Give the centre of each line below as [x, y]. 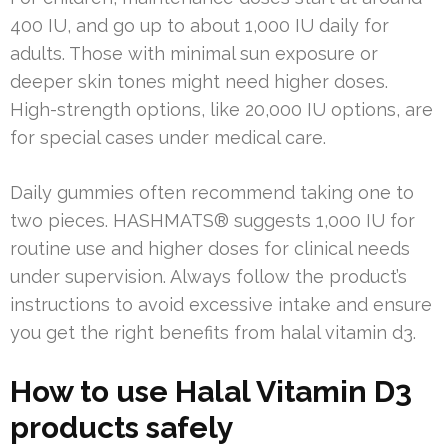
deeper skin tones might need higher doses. [199, 82]
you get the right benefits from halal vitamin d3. [213, 333]
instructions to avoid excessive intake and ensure [221, 305]
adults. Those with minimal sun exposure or [194, 54]
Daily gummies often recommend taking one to [212, 193]
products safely [122, 428]
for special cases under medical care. [168, 138]
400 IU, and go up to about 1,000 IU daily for [199, 26]
